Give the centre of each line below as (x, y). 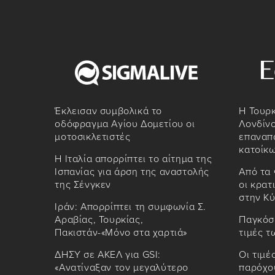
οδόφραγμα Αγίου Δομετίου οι (125, 124)
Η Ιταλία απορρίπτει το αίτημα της (134, 159)
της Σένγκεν (83, 185)
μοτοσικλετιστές (93, 137)
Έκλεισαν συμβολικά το (109, 111)
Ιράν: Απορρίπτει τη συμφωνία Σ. (131, 207)
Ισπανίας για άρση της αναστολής (132, 172)
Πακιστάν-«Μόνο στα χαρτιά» (121, 233)
